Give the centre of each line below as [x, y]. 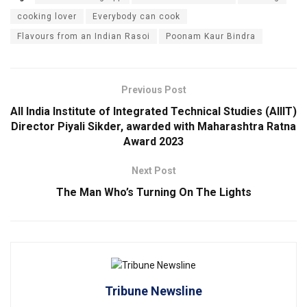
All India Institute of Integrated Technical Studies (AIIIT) [153, 112]
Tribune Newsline [153, 291]
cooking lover [47, 17]
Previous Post [153, 90]
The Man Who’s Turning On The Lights [153, 193]
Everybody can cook [136, 17]
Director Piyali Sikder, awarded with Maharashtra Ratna [153, 127]
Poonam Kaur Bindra [211, 37]
